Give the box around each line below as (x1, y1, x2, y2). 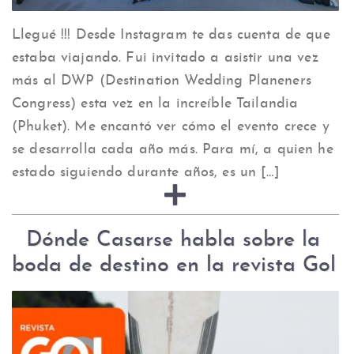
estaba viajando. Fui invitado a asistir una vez (12, 50, 318, 66)
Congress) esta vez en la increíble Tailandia (12, 96, 299, 111)
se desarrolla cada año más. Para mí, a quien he (12, 141, 333, 157)
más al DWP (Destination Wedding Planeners (12, 73, 311, 88)
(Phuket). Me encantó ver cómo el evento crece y (12, 119, 330, 134)
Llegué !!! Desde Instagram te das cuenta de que (12, 27, 330, 43)
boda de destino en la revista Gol (12, 254, 336, 277)
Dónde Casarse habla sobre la (12, 229, 320, 252)
